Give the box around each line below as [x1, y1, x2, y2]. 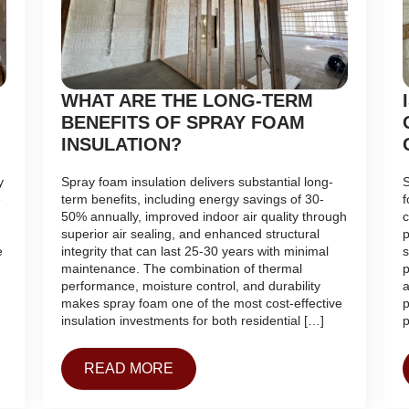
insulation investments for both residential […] [61, 312, 325, 328]
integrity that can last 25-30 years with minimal [61, 243, 330, 258]
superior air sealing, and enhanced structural [61, 225, 320, 241]
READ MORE [84, 360, 174, 376]
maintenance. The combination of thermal [61, 260, 303, 276]
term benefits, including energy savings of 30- [61, 191, 325, 206]
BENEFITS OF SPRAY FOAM [61, 111, 306, 132]
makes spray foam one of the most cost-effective [61, 295, 343, 310]
